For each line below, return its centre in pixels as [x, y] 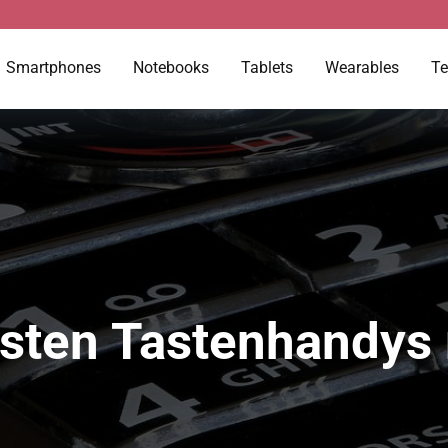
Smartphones [53, 67]
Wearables [362, 67]
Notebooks [171, 67]
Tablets [267, 67]
